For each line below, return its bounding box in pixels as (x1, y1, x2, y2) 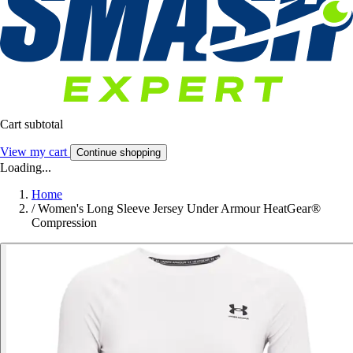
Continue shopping (76, 147, 161, 159)
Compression (32, 216, 97, 230)
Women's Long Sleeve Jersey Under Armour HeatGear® (38, 202, 321, 216)
